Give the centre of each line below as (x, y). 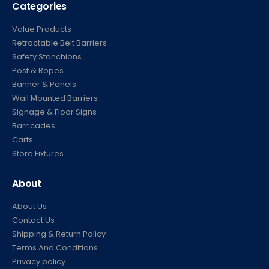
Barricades (34, 126)
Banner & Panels (44, 85)
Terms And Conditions (55, 247)
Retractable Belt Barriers (59, 43)
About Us (29, 206)
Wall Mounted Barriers (55, 98)
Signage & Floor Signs (54, 112)
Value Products (42, 29)
